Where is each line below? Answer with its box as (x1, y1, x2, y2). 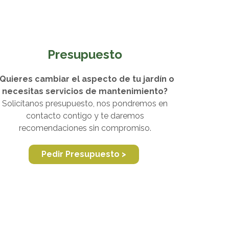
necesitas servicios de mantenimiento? (2, 86, 168, 96)
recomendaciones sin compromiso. (18, 123, 151, 133)
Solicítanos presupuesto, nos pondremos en (2, 99, 168, 108)
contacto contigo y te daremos (26, 111, 144, 121)
